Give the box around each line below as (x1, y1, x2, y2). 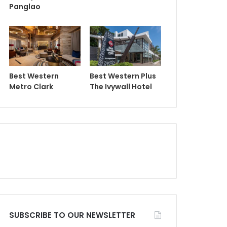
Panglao (9, 1, 41, 12)
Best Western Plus (89, 71, 156, 82)
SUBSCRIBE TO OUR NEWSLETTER (9, 210, 135, 221)
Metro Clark (9, 82, 53, 92)
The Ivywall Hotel (89, 82, 152, 92)
